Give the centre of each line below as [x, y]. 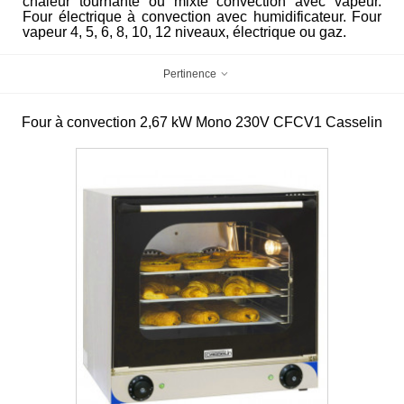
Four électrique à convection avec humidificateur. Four [202, 17]
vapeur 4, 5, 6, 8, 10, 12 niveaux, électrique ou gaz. [184, 32]
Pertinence [191, 74]
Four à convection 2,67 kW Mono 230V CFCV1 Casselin [202, 122]
